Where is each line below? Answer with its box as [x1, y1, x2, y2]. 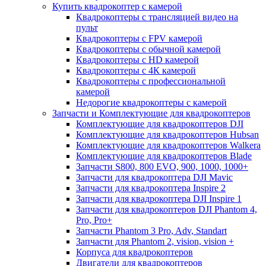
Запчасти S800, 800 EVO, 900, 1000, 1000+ [76, 161, 248, 172]
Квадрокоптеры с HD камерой [76, 54, 199, 65]
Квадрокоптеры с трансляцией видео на [76, 11, 238, 22]
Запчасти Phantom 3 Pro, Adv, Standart [76, 225, 227, 236]
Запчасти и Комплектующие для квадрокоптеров [52, 107, 251, 118]
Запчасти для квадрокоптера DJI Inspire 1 [76, 193, 242, 204]
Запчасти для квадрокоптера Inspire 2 [76, 182, 226, 193]
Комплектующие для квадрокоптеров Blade [76, 150, 252, 161]
